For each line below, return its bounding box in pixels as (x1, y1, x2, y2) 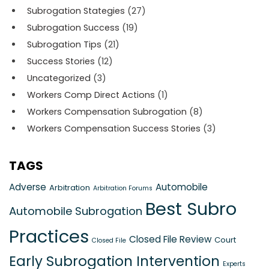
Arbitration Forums (93, 183, 153, 193)
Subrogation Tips (27, 38, 101, 50)
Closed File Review (129, 232, 211, 246)
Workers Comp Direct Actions (27, 88, 155, 101)
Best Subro (145, 196, 237, 221)
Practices (9, 224, 89, 249)
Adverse (9, 180, 46, 193)
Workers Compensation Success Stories (27, 122, 201, 134)
